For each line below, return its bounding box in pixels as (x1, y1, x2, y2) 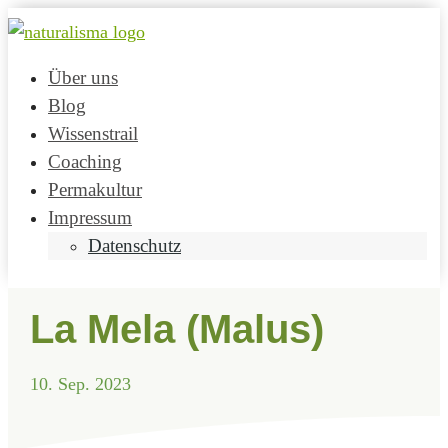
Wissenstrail (48, 123, 138, 144)
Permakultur (48, 179, 142, 200)
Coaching (48, 151, 122, 172)
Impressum (48, 207, 132, 228)
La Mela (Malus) (29, 306, 324, 351)
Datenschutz (88, 235, 181, 256)
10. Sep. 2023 (29, 373, 131, 394)
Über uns (48, 67, 118, 88)
